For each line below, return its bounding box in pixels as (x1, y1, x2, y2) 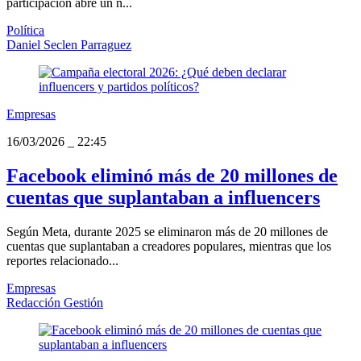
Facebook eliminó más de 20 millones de (6, 164, 338, 186)
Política (6, 23, 44, 37)
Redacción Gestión (6, 295, 103, 309)
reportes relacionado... (6, 253, 118, 268)
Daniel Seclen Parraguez (6, 37, 131, 52)
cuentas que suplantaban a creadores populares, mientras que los (6, 239, 331, 253)
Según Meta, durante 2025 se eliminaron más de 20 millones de (6, 224, 328, 239)
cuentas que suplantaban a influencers (6, 186, 320, 208)
